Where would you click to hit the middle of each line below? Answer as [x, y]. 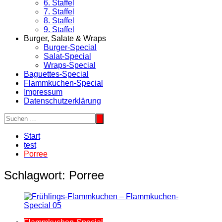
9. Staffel [59, 29]
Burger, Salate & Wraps [65, 38]
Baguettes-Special [56, 74]
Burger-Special [70, 47]
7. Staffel [59, 11]
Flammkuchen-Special [63, 83]
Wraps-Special [70, 65]
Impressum [43, 92]
